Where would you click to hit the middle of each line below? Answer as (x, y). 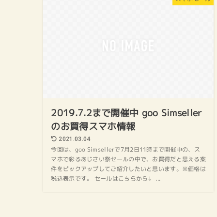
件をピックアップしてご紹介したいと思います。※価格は (128, 169)
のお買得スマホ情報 (93, 127)
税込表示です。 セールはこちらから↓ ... (106, 179)
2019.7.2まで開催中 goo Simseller (127, 113)
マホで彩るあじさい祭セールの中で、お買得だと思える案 (128, 160)
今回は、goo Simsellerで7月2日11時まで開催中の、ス (125, 150)
